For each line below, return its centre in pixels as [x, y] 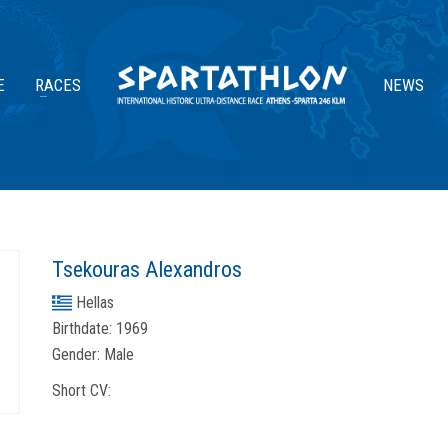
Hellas [95, 302]
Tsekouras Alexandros [147, 269]
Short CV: [81, 390]
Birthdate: [82, 328]
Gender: [76, 354]
